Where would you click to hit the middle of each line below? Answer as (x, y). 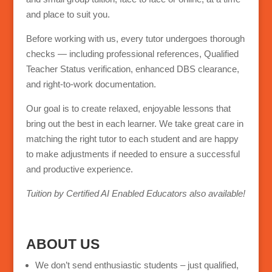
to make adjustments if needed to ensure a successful (133, 154)
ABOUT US (63, 244)
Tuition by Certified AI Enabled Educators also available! (135, 194)
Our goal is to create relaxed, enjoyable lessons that (128, 109)
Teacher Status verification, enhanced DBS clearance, (132, 69)
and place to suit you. (68, 15)
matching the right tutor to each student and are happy (132, 139)
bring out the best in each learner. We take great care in (134, 124)
